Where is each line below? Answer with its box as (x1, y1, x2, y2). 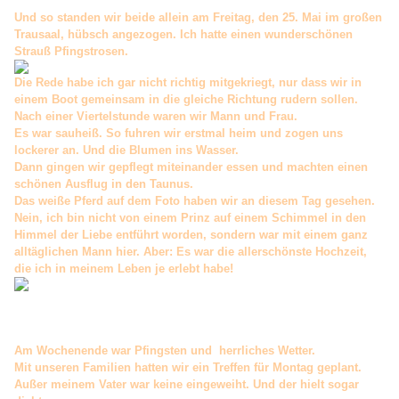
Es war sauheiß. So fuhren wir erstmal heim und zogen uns (14, 126, 343, 141)
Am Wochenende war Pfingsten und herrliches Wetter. (14, 344, 315, 358)
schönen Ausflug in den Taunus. (14, 177, 193, 191)
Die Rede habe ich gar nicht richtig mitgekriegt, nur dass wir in (14, 76, 362, 90)
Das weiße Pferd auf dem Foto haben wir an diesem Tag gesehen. (14, 194, 375, 208)
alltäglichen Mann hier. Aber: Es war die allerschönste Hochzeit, (14, 245, 367, 259)
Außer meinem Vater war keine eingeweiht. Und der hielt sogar (14, 378, 359, 392)
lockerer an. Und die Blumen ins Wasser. (14, 143, 239, 158)
